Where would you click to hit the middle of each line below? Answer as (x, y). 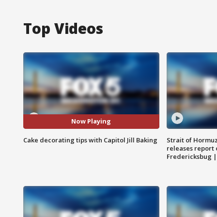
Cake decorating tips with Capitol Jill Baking (90, 140)
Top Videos (63, 28)
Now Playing (91, 121)
